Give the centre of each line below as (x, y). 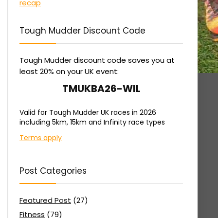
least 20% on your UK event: (69, 71)
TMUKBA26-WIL (101, 88)
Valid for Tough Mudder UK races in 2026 (88, 112)
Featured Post (45, 200)
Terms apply (41, 137)
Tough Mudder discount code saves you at (97, 60)
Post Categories (53, 171)
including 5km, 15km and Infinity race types (92, 122)
